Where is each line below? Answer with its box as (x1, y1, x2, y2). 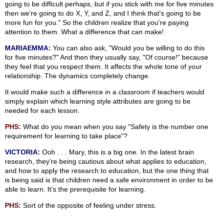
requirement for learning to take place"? (5, 132, 128, 140)
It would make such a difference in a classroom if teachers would (5, 88, 204, 96)
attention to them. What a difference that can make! (5, 28, 164, 36)
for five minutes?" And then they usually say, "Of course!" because (5, 53, 208, 62)
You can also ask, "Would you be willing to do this (51, 44, 205, 52)
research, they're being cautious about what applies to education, (5, 157, 206, 166)
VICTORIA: (5, 148, 40, 156)
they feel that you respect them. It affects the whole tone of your (5, 63, 202, 71)
